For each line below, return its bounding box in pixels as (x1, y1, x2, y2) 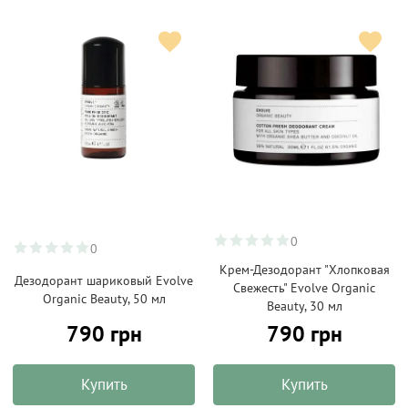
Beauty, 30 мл (266, 298, 342, 314)
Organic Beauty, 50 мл (42, 291, 166, 307)
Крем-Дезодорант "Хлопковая (219, 261, 390, 278)
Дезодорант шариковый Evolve (15, 272, 193, 289)
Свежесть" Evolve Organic (233, 280, 375, 296)
